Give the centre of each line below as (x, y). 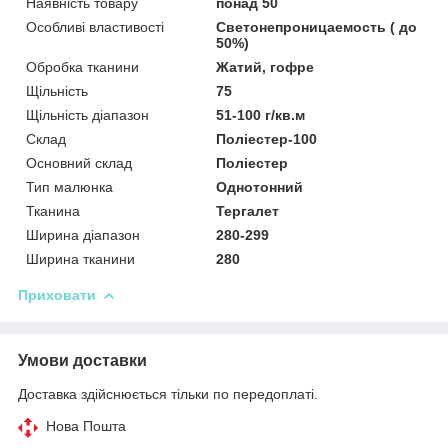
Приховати (57, 294)
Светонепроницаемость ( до (317, 26)
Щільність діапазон (87, 114)
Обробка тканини (82, 66)
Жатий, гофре (265, 66)
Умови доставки (82, 360)
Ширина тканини (80, 258)
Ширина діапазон (83, 234)
